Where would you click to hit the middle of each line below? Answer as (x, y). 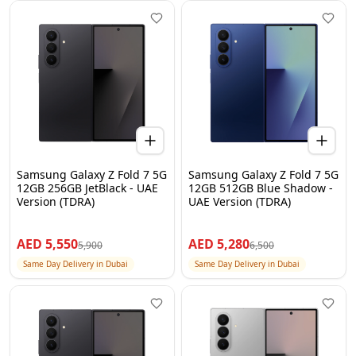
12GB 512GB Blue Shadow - (261, 188)
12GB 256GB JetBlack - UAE (87, 188)
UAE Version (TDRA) (240, 201)
